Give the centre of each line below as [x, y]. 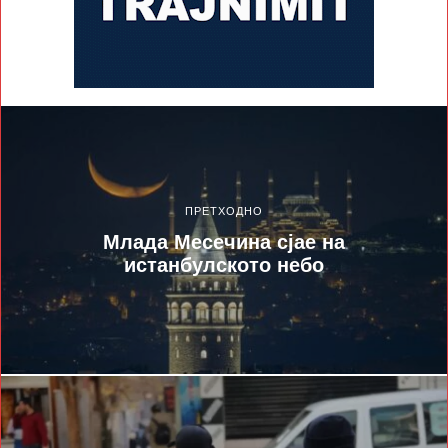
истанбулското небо [224, 264]
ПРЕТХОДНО [224, 210]
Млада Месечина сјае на [224, 241]
